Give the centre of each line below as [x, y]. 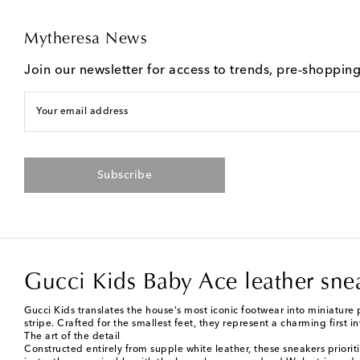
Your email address [82, 112]
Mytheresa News [86, 40]
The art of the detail [72, 337]
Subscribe [125, 176]
